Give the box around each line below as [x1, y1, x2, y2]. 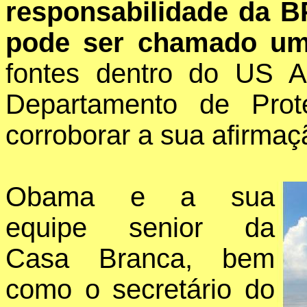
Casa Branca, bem [5, 243, 275, 274]
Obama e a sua [5, 182, 275, 212]
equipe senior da [5, 212, 275, 243]
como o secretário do [5, 274, 275, 305]
